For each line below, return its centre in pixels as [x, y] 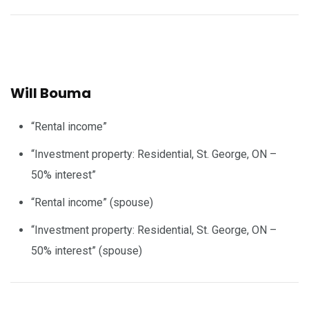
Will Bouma [51, 93]
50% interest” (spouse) [87, 250]
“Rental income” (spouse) [92, 202]
